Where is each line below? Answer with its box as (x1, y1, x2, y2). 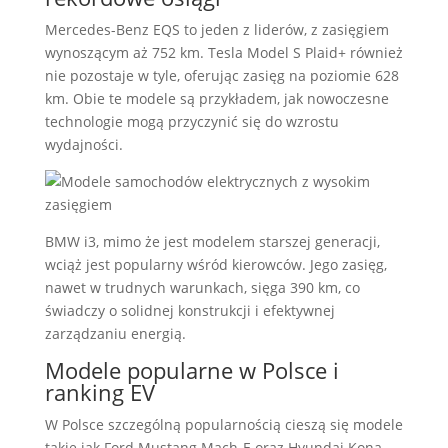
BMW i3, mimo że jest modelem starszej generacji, (44, 232, 380, 251)
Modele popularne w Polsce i (44, 355, 339, 385)
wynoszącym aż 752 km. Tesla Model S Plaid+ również (44, 43, 403, 62)
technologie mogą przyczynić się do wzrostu (44, 112, 339, 131)
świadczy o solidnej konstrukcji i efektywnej (44, 301, 335, 320)
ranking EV (44, 377, 155, 407)
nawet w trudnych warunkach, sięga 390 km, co (44, 278, 360, 297)
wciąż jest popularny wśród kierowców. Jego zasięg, (44, 255, 387, 274)
